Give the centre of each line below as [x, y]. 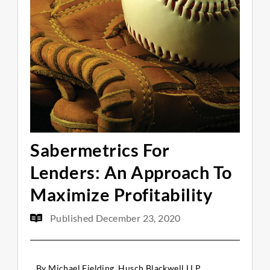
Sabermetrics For [100, 150]
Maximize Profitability [121, 195]
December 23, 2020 [138, 218]
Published [73, 218]
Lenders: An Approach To [131, 172]
